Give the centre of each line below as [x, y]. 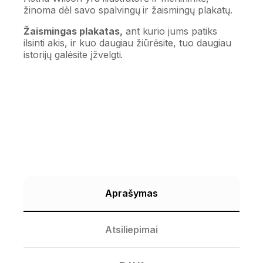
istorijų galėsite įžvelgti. [73, 55]
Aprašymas [131, 193]
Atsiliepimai [131, 230]
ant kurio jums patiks [170, 31]
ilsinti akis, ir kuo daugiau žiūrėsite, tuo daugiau [127, 43]
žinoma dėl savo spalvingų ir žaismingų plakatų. [128, 10]
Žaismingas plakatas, [73, 31]
